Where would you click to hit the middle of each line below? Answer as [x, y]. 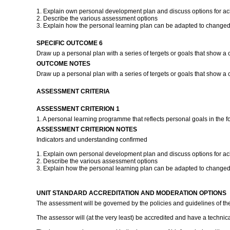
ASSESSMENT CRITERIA [73, 91]
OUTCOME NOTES [63, 64]
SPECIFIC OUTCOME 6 [69, 43]
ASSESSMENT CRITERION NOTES [87, 129]
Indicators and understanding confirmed [92, 140]
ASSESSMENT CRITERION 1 [78, 109]
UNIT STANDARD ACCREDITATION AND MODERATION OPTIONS [131, 193]
